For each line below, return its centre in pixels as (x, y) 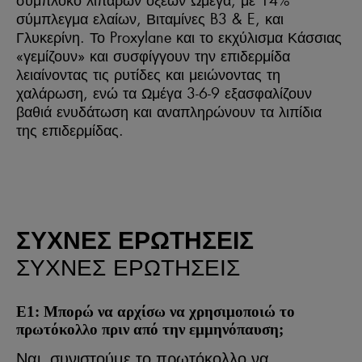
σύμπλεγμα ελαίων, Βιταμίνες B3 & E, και (150, 19)
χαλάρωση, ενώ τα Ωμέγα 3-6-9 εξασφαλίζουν (164, 93)
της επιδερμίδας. (70, 130)
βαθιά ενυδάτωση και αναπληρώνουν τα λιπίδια (169, 112)
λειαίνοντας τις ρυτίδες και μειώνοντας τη (148, 75)
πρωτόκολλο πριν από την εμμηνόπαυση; (150, 330)
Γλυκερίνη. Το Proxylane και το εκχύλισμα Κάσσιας (179, 38)
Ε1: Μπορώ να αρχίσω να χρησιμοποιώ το (156, 312)
